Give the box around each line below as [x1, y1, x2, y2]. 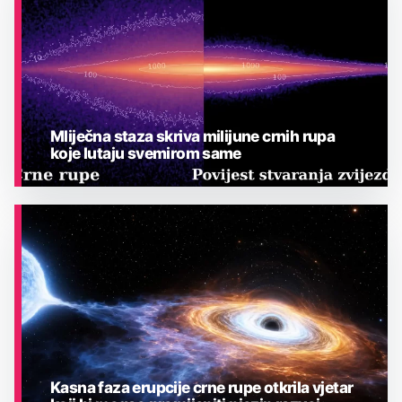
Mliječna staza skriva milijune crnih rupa [50, 126, 336, 145]
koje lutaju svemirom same [50, 143, 241, 162]
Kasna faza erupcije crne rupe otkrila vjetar [50, 377, 354, 397]
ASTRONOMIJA [62, 222, 145, 235]
